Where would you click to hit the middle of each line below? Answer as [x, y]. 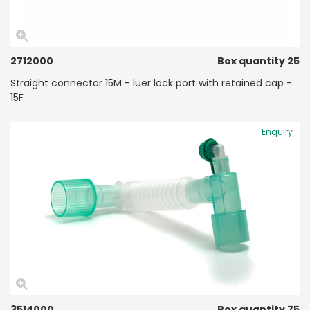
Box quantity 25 [258, 61]
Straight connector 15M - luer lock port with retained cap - [151, 83]
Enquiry [277, 131]
